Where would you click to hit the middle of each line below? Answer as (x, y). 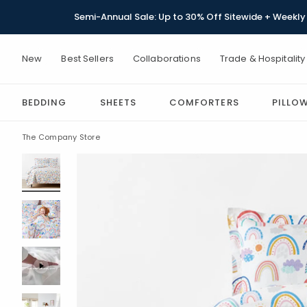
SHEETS (118, 102)
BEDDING (45, 102)
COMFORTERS (204, 102)
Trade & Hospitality (262, 59)
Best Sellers (87, 59)
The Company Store (61, 137)
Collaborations (167, 59)
